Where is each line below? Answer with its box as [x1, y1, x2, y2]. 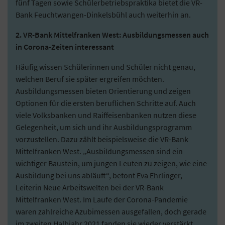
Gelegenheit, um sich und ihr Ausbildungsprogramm [16, 122, 192, 132]
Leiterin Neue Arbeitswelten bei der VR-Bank [16, 182, 164, 192]
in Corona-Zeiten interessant [16, 41, 114, 52]
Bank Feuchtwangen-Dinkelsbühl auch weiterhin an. [16, 9, 191, 20]
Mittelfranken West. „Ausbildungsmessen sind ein [16, 146, 183, 156]
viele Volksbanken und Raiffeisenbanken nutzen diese [16, 109, 196, 120]
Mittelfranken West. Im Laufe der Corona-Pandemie [16, 194, 188, 204]
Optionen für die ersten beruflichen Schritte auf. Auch [16, 97, 196, 108]
